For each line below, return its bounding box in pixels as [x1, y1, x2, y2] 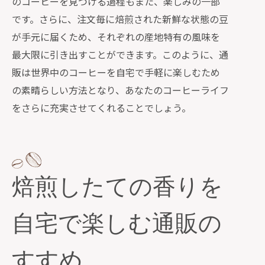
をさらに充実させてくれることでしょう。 [12, 101, 191, 115]
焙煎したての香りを [12, 174, 223, 202]
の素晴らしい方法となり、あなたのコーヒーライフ [12, 83, 229, 97]
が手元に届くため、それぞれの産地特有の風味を [12, 30, 220, 44]
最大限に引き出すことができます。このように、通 [12, 47, 228, 62]
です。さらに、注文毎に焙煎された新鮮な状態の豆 [12, 12, 228, 26]
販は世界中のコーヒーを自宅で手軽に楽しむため [12, 65, 220, 79]
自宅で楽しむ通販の [12, 211, 222, 238]
